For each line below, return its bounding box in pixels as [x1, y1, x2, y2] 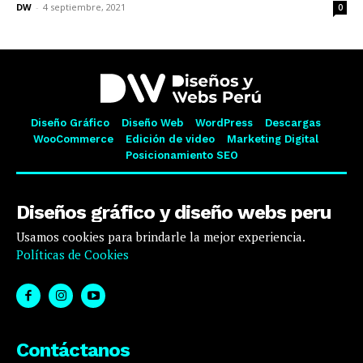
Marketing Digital [226, 132, 318, 145]
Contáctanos [16, 338, 130, 361]
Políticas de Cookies [16, 246, 129, 263]
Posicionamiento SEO [125, 148, 238, 161]
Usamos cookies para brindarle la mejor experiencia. [16, 228, 305, 245]
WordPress [194, 116, 253, 129]
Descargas [264, 116, 321, 129]
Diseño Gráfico [30, 116, 109, 129]
